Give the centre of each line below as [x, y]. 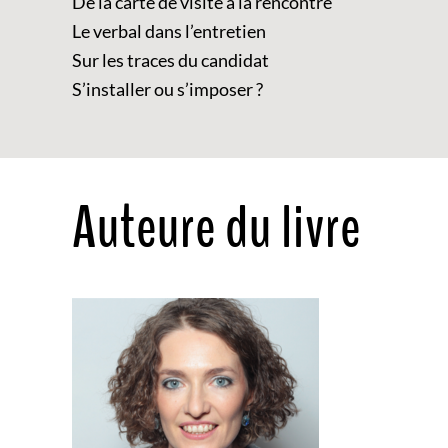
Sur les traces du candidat [170, 59]
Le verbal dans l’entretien [169, 30]
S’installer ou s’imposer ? [167, 88]
